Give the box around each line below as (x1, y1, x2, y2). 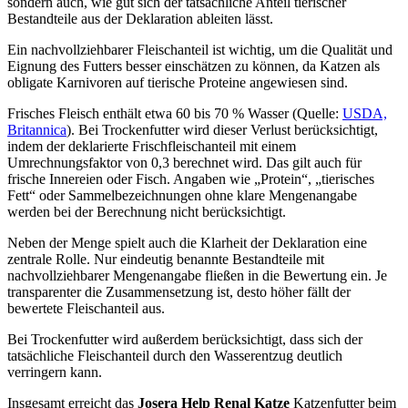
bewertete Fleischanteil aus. (7, 300, 165, 316)
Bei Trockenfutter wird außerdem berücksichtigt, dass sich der (7, 331, 362, 347)
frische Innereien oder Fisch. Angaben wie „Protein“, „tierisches (7, 170, 374, 187)
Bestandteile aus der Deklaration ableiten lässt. (7, 10, 273, 26)
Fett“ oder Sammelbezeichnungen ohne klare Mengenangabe (7, 187, 357, 203)
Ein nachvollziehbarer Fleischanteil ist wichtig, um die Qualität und (7, 41, 393, 57)
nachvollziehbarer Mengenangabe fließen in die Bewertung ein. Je (7, 267, 387, 283)
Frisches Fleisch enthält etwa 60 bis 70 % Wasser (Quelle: (7, 105, 342, 121)
